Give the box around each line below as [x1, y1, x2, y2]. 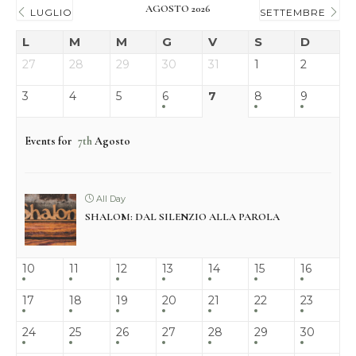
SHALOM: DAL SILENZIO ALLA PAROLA [85, 211, 280, 224]
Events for [25, 134, 75, 149]
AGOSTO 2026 [145, 2, 211, 16]
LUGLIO [27, 6, 72, 19]
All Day [94, 193, 126, 205]
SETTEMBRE [260, 6, 329, 19]
